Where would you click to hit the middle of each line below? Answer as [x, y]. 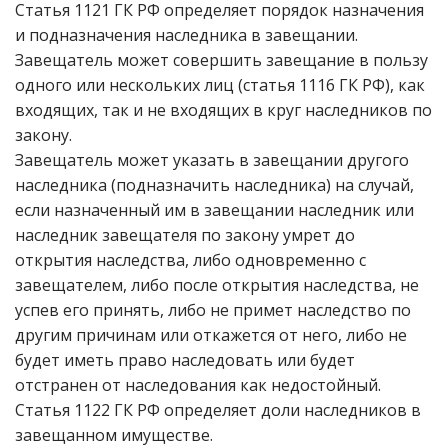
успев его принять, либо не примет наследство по [213, 310]
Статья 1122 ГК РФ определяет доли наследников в [218, 410]
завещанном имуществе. [114, 435]
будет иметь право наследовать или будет [185, 360]
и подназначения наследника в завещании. [186, 35]
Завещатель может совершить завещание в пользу [221, 60]
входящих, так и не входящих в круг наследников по [223, 110]
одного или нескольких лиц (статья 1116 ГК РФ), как [220, 85]
